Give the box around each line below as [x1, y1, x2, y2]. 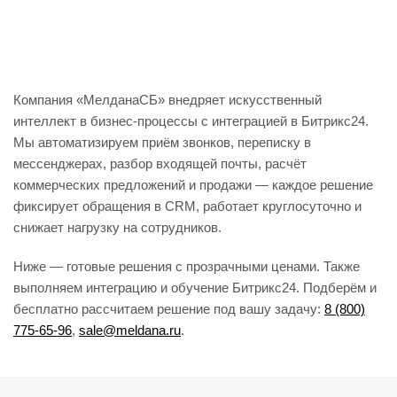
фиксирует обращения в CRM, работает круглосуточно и [13, 198, 362, 214]
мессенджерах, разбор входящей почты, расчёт [13, 156, 307, 171]
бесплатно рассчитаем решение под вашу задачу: [13, 301, 324, 316]
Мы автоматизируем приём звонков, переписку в [13, 135, 311, 150]
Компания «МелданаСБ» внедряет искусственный [13, 92, 322, 107]
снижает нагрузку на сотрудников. [13, 220, 222, 235]
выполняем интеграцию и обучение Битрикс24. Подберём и [13, 280, 377, 295]
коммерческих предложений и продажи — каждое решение [13, 177, 373, 192]
